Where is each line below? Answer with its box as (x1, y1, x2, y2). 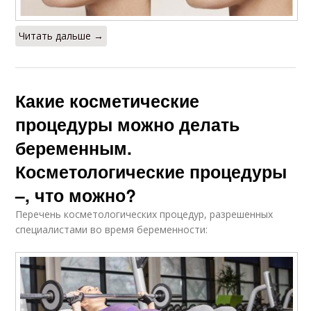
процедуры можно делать (15, 111, 240, 137)
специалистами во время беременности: (15, 222, 208, 236)
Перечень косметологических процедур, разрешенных (15, 207, 274, 221)
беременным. (15, 135, 133, 160)
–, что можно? (15, 182, 137, 208)
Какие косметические (15, 87, 200, 113)
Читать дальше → (19, 28, 104, 42)
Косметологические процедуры (15, 158, 287, 184)
